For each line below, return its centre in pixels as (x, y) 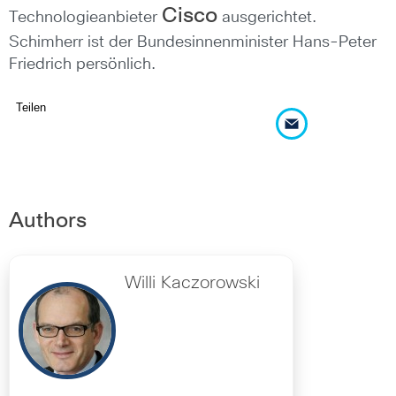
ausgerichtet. (267, 18)
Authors (48, 221)
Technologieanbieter (85, 18)
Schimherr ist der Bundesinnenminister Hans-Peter (193, 42)
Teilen (31, 107)
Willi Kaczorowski (192, 283)
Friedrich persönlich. (82, 65)
